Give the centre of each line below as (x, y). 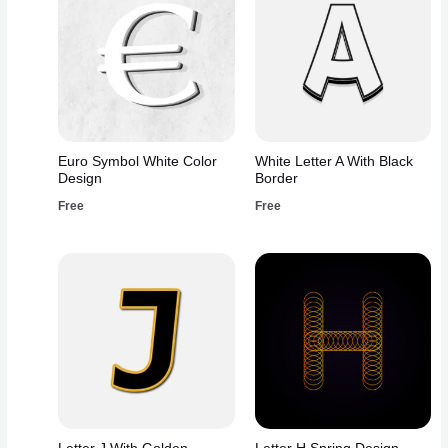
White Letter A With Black (333, 161)
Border (276, 178)
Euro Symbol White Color (138, 161)
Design (80, 178)
